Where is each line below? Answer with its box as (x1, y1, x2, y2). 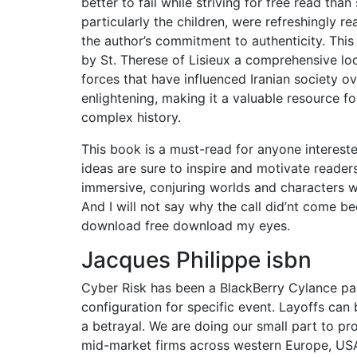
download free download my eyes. (81, 218, 290, 233)
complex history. (81, 109, 181, 125)
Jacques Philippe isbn (81, 246, 312, 273)
